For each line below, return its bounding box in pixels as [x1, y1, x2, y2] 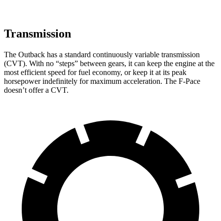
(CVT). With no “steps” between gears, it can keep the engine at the [4, 59, 215, 68]
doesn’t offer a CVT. [4, 85, 69, 94]
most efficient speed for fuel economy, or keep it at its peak [4, 68, 186, 76]
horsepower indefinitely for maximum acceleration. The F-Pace [4, 76, 200, 85]
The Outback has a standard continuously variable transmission [4, 50, 200, 59]
